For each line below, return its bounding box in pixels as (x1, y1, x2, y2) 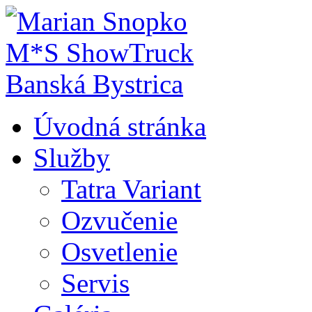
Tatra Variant (61, 174, 201, 204)
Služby (33, 143, 110, 173)
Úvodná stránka (33, 111, 206, 141)
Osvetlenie (61, 237, 178, 267)
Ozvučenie (61, 205, 178, 235)
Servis (61, 268, 130, 298)
